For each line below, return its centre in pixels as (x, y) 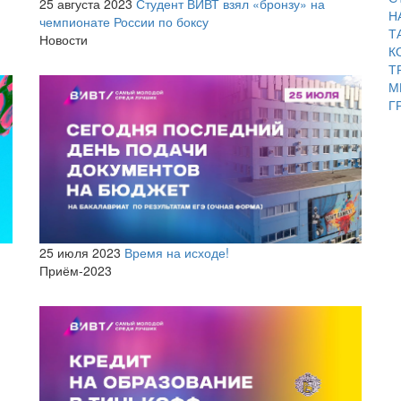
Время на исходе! (177, 253)
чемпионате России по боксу (124, 22)
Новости (64, 40)
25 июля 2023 (80, 253)
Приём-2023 (76, 271)
